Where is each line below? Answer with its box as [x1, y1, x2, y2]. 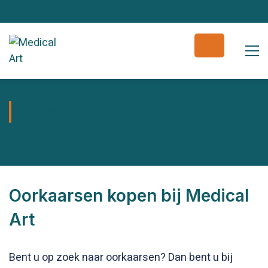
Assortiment [19, 103, 95, 120]
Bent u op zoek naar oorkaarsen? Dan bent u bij [9, 249, 233, 266]
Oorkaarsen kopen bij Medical [9, 185, 249, 206]
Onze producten [9, 130, 219, 163]
